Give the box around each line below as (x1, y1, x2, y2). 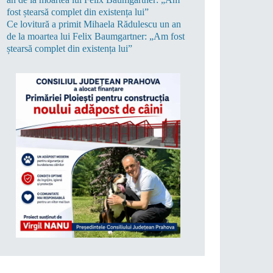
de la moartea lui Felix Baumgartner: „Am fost (7, 31, 185, 42)
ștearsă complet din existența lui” (7, 43, 132, 54)
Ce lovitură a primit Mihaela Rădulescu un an (7, 19, 181, 30)
